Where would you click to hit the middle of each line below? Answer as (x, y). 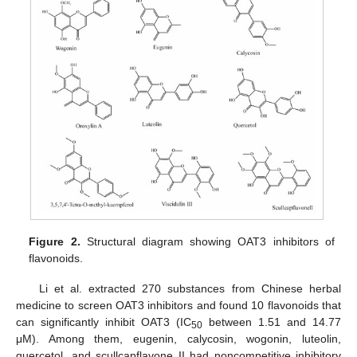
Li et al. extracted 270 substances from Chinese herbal (190, 289)
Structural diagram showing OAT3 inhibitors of (207, 242)
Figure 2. (55, 242)
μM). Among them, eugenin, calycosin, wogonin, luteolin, (178, 339)
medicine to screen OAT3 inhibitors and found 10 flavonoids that (178, 306)
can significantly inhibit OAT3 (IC (104, 322)
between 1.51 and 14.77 (272, 322)
